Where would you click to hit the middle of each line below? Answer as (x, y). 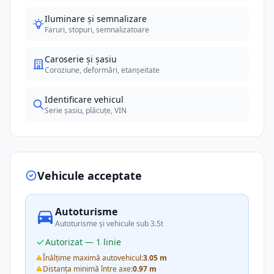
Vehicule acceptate (90, 176)
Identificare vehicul (84, 99)
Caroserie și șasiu (81, 59)
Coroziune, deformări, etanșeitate (102, 70)
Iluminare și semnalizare (96, 19)
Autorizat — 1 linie (83, 242)
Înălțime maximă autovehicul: (93, 258)
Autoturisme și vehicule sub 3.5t (109, 224)
